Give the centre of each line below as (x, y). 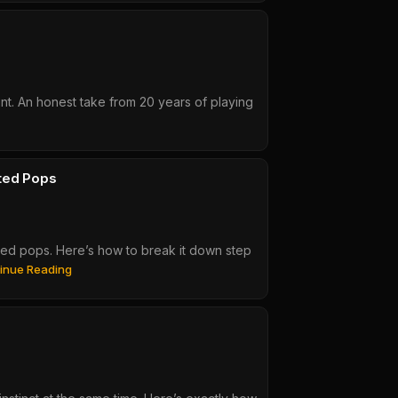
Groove (92, 361)
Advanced (99, 342)
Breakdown (103, 379)
